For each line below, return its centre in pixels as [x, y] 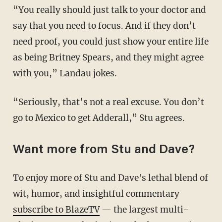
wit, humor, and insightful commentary [96, 194]
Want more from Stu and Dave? [104, 150]
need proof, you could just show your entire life [111, 41]
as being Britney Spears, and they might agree [108, 57]
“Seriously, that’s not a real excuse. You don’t [18, 102]
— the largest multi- [144, 209]
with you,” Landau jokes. [65, 73]
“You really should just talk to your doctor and [18, 10]
